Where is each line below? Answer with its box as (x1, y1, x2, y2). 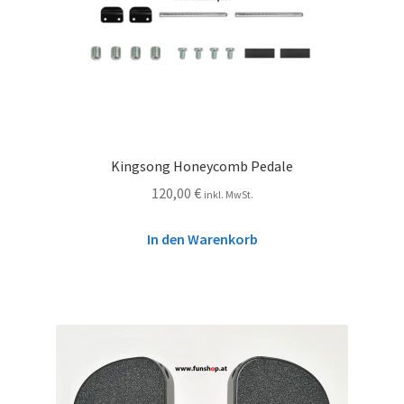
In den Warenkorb (146, 230, 258, 249)
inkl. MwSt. (203, 188, 253, 202)
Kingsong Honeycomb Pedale (111, 156, 293, 175)
